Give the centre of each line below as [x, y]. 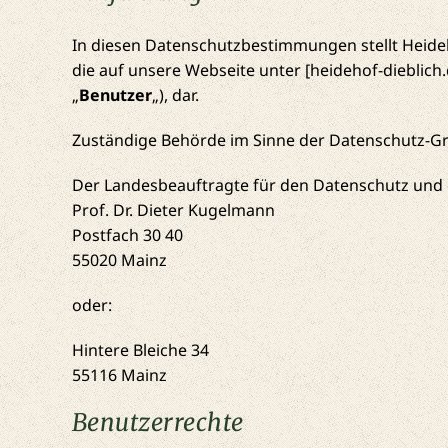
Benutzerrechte [157, 423]
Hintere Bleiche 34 [140, 350]
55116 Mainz [119, 375]
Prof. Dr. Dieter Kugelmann [173, 210]
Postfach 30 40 [127, 235]
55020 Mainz [119, 260]
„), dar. [175, 95]
